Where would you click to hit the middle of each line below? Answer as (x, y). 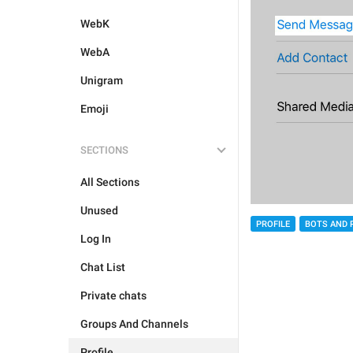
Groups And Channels (134, 324)
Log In (96, 239)
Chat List (103, 267)
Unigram (102, 80)
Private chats (113, 295)
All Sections (110, 182)
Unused (99, 210)
